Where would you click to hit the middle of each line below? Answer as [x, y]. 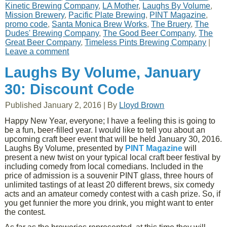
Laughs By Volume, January [103, 72]
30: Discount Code [70, 89]
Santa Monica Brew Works [100, 24]
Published [24, 105]
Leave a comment [37, 51]
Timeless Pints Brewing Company [146, 42]
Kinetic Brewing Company [52, 6]
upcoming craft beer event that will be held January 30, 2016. [113, 139]
